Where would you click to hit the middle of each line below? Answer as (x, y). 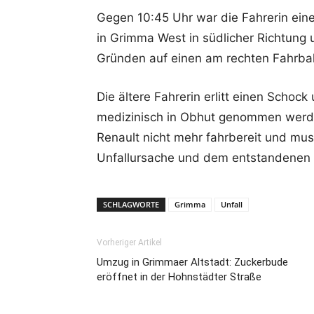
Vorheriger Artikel (129, 243)
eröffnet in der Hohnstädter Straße (179, 277)
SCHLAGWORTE (131, 204)
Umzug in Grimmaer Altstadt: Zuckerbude (192, 262)
